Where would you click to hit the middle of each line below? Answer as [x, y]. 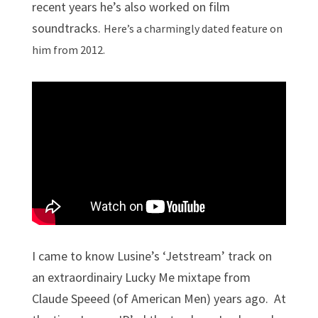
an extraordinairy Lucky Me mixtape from [141, 278]
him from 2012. [69, 49]
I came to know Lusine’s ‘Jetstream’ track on [152, 256]
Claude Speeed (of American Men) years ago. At [159, 299]
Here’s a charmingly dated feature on [193, 28]
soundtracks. [67, 28]
